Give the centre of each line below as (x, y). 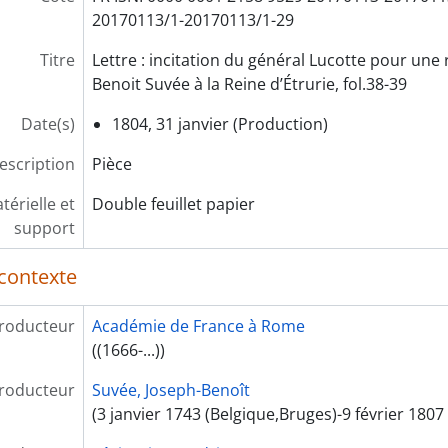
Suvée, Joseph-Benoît (170, 390)
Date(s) (47, 124)
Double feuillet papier (173, 204)
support (44, 228)
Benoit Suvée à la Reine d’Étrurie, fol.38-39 (249, 84)
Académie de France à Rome (198, 326)
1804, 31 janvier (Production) (219, 124)
